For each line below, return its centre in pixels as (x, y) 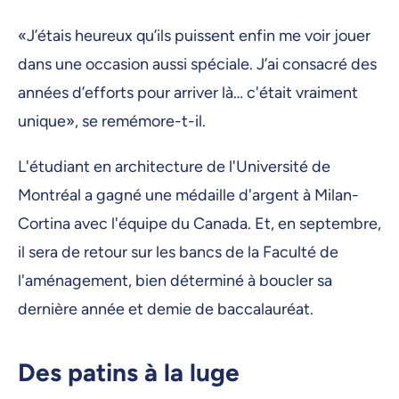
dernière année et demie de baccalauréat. (167, 309)
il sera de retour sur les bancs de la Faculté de (178, 252)
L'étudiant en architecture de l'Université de (174, 167)
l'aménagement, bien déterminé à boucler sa (175, 281)
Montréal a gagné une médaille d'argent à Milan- (188, 195)
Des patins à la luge (129, 373)
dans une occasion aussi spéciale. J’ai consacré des (197, 65)
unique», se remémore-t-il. (114, 122)
